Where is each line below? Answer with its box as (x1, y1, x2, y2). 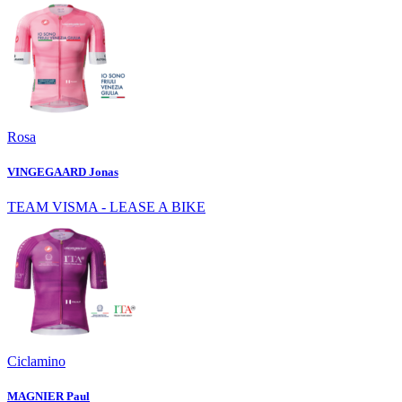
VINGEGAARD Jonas (7, 164, 118, 179)
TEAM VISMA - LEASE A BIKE (7, 199, 205, 215)
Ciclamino (7, 354, 66, 370)
